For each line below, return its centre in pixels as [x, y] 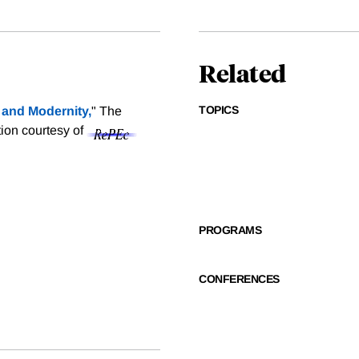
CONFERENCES [239, 279]
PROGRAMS [230, 230]
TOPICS [218, 110]
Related [242, 73]
